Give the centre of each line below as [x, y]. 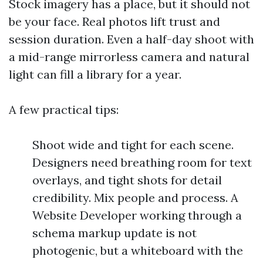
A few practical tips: [64, 109]
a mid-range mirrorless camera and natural [129, 57]
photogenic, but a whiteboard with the [138, 250]
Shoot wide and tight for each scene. [133, 145]
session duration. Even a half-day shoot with [131, 39]
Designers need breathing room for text [142, 162]
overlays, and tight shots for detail [127, 180]
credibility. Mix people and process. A [135, 198]
